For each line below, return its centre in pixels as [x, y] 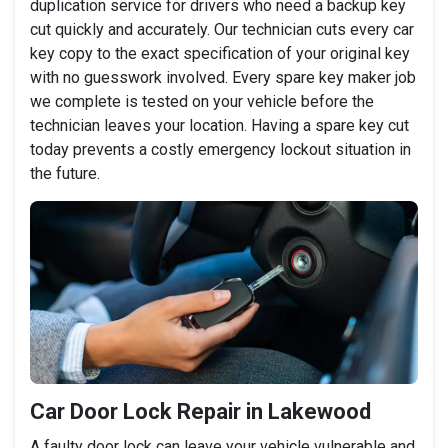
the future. [65, 173]
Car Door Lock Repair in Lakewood [200, 411]
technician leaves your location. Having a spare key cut [219, 125]
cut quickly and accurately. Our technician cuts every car [222, 29]
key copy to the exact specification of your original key [220, 53]
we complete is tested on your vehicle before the [202, 101]
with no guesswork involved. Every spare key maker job [223, 77]
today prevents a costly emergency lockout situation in [220, 149]
